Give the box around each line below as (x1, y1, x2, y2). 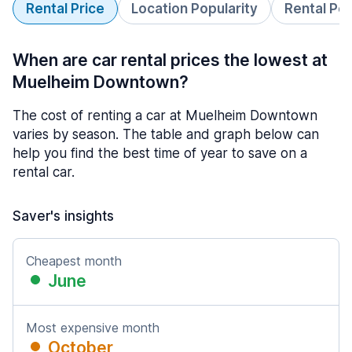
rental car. (13, 164, 75, 180)
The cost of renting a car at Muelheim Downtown (13, 108, 317, 123)
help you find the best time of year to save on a (13, 145, 307, 161)
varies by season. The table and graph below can (13, 126, 319, 142)
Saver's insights (13, 208, 114, 224)
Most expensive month (26, 320, 159, 335)
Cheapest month (26, 253, 122, 269)
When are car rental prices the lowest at (13, 50, 328, 70)
